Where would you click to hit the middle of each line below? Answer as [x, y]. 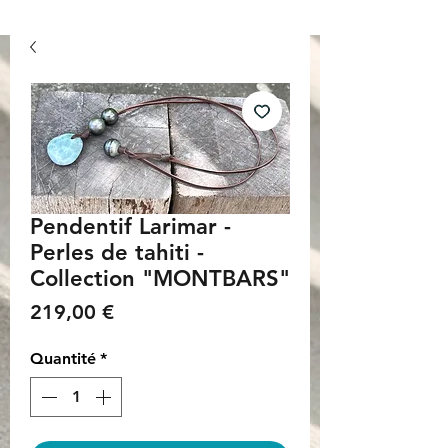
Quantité [63, 358]
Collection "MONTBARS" [160, 278]
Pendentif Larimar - [130, 226]
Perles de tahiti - [117, 252]
